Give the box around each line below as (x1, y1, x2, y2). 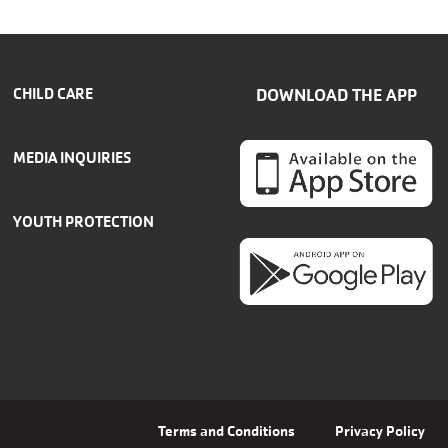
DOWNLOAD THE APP (255, 83, 417, 106)
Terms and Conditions (158, 421, 295, 440)
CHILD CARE (13, 83, 94, 103)
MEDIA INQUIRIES (13, 147, 132, 167)
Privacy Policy (335, 421, 425, 440)
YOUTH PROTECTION (13, 211, 155, 231)
